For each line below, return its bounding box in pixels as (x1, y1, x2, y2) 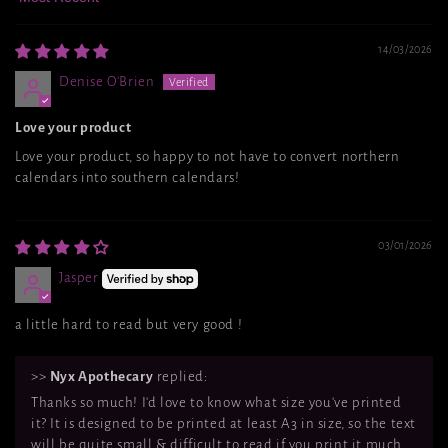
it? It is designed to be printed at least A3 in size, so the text (31, 415, 417, 431)
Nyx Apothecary (49, 368, 154, 384)
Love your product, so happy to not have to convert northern (15, 149, 400, 165)
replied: (153, 368, 208, 384)
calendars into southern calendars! (15, 170, 240, 186)
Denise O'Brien (59, 74, 155, 90)
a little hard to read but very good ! (15, 316, 243, 332)
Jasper (59, 270, 99, 286)
